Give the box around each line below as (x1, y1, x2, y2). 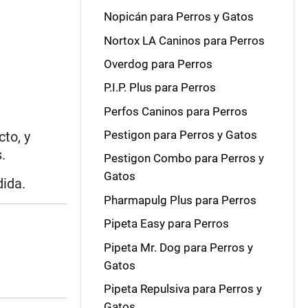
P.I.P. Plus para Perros (103, 80, 216, 95)
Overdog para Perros (103, 56, 212, 71)
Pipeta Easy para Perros (103, 217, 229, 231)
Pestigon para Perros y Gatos (103, 128, 257, 142)
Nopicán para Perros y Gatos (103, 10, 254, 24)
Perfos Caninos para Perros (103, 104, 247, 118)
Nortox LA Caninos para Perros (103, 33, 265, 47)
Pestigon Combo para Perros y (103, 151, 264, 166)
